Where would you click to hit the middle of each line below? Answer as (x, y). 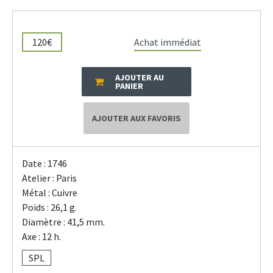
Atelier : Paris (49, 178)
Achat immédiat (168, 42)
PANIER (129, 86)
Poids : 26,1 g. (49, 207)
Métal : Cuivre (50, 193)
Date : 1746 (44, 164)
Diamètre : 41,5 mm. (63, 222)
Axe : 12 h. (41, 237)
